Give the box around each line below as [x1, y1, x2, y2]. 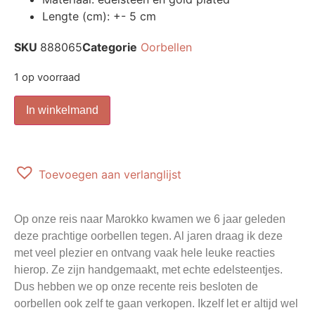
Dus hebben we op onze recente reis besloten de [14, 280, 258, 292]
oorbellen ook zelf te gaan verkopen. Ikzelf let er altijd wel [14, 297, 298, 309]
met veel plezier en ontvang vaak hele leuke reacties [14, 246, 275, 259]
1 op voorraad [14, 71, 80, 84]
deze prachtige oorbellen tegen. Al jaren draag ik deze [14, 229, 283, 242]
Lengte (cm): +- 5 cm [42, 9, 156, 24]
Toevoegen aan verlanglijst [39, 167, 181, 181]
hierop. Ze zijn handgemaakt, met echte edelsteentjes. [14, 263, 283, 276]
